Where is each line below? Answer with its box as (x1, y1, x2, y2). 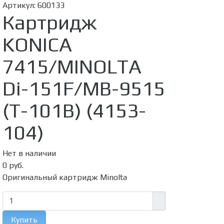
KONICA (2, 33, 72, 56)
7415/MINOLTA (2, 55, 141, 78)
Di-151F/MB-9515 (2, 77, 165, 100)
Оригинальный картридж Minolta (2, 172, 127, 182)
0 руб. (2, 160, 23, 170)
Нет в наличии (2, 148, 56, 158)
